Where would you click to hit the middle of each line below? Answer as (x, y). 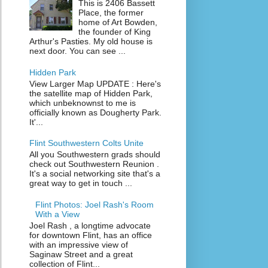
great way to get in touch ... (80, 183)
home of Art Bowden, (118, 22)
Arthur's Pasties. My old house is (91, 42)
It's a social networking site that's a (95, 174)
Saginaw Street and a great (81, 254)
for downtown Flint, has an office (90, 235)
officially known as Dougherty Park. (95, 112)
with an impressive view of (78, 244)
